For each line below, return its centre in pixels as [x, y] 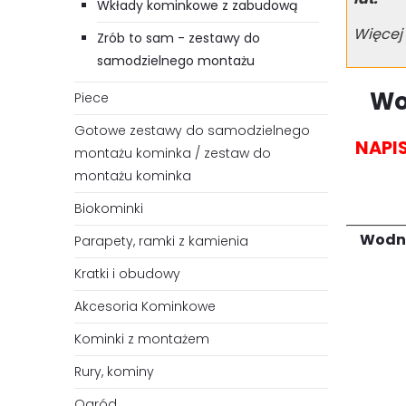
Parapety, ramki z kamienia [161, 242]
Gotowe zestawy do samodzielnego [192, 131]
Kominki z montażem [142, 339]
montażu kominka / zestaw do [173, 154]
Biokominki [109, 209]
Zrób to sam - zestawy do [179, 39]
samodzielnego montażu [176, 61]
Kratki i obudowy [127, 274]
